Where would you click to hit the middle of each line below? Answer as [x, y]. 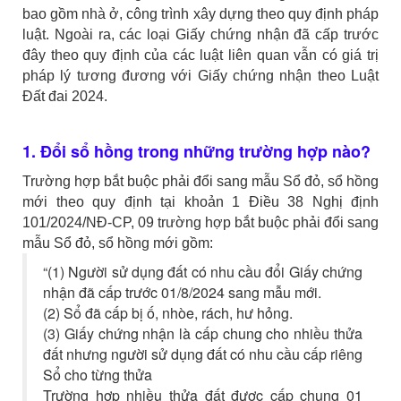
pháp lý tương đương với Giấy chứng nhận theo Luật [200, 76]
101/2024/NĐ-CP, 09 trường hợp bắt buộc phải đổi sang [200, 223]
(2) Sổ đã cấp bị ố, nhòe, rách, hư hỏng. [168, 313]
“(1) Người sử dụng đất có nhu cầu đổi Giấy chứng [203, 272]
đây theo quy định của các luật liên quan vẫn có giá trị [200, 55]
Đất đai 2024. [65, 97]
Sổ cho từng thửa [98, 375]
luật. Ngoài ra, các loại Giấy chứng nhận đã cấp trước [200, 35]
